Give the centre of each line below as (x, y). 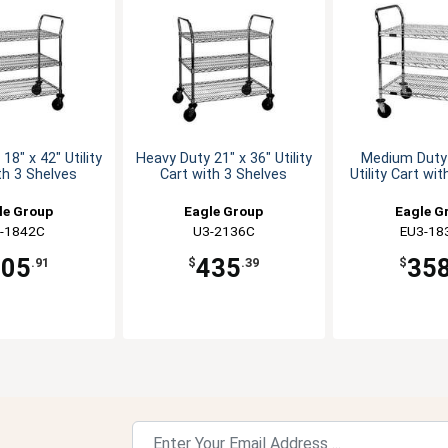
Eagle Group (224, 210)
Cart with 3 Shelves (224, 174)
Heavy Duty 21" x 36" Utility (223, 158)
